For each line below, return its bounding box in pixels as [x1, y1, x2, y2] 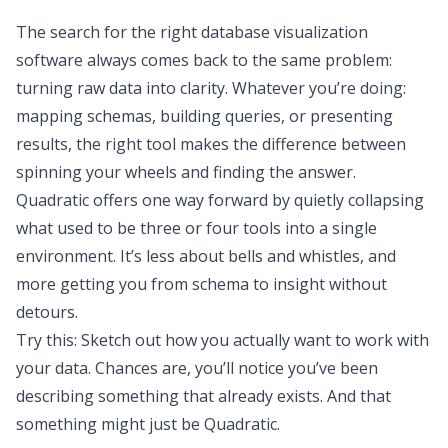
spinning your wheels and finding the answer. [16, 161, 356, 183]
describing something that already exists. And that [16, 385, 391, 407]
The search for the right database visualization [16, 21, 368, 43]
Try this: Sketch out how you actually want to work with [16, 329, 429, 351]
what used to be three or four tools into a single [16, 217, 377, 239]
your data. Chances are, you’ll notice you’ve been [16, 357, 378, 379]
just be [149, 413, 204, 435]
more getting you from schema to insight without [16, 273, 387, 295]
